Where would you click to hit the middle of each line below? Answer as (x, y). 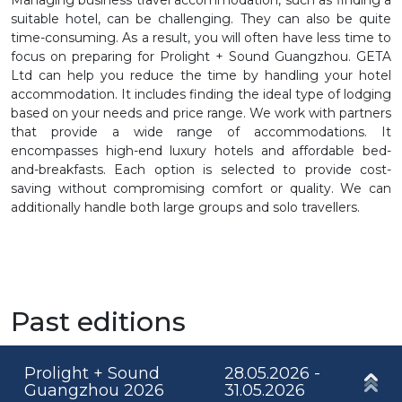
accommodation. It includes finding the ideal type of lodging (201, 94)
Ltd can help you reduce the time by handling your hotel (201, 75)
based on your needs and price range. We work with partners (201, 113)
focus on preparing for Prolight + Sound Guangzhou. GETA (201, 56)
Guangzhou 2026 (94, 390)
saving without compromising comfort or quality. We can (201, 188)
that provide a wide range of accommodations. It (201, 131)
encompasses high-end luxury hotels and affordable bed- (201, 150)
